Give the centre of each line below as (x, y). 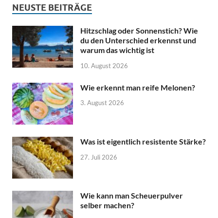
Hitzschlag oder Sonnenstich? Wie (139, 30)
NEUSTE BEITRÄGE (52, 7)
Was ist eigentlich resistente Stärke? (143, 141)
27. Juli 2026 (99, 157)
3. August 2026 (102, 103)
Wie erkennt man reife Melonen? (138, 87)
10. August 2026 (104, 65)
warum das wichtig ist (117, 50)
